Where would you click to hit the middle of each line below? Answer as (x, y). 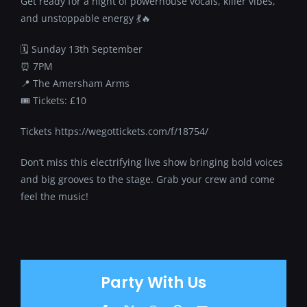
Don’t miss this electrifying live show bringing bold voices (152, 162)
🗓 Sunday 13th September (82, 49)
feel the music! (54, 196)
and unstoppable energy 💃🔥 (86, 18)
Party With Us (153, 282)
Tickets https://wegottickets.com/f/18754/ (114, 131)
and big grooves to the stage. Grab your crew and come (148, 179)
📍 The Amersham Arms (75, 83)
